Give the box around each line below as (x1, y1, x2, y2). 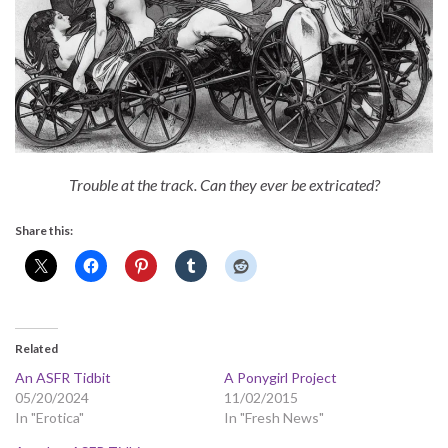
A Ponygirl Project (224, 368, 337, 386)
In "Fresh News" (224, 408, 324, 426)
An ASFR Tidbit (15, 368, 111, 386)
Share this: (15, 222, 73, 238)
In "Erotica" (15, 408, 84, 426)
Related (15, 340, 58, 356)
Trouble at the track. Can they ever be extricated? (68, 174, 380, 194)
